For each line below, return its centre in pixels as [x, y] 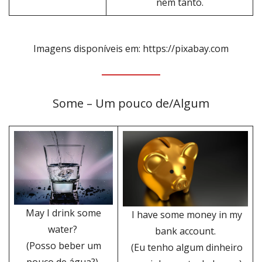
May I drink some [63, 213]
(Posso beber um [63, 246]
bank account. [185, 231]
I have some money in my [185, 214]
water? [63, 230]
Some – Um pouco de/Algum [131, 104]
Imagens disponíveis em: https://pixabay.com [131, 49]
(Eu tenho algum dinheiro [185, 247]
